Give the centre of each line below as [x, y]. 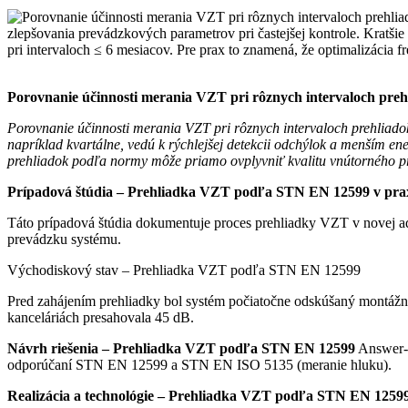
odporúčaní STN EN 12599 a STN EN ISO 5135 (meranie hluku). [199, 364]
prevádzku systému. [64, 239]
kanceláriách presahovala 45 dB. [101, 317]
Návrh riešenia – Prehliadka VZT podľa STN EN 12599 [181, 348]
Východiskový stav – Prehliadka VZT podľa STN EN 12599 [186, 270]
